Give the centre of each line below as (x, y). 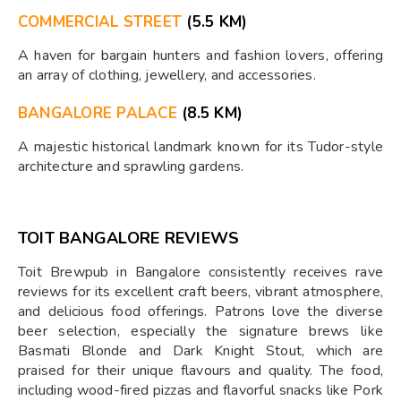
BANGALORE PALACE (98, 113)
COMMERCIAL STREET (100, 21)
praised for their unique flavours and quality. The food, (200, 370)
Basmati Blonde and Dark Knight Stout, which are (200, 350)
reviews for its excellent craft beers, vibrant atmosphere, (200, 291)
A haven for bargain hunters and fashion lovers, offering (200, 55)
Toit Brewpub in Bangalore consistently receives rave (200, 272)
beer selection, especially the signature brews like (200, 331)
